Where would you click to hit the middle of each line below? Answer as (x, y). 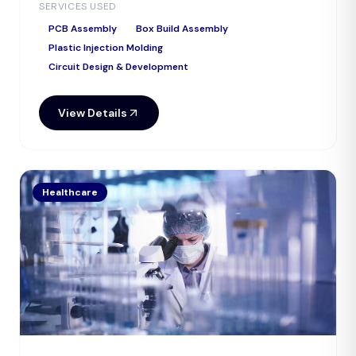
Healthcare (70, 192)
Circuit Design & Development (118, 67)
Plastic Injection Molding (106, 48)
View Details (93, 113)
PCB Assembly (83, 29)
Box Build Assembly (182, 29)
